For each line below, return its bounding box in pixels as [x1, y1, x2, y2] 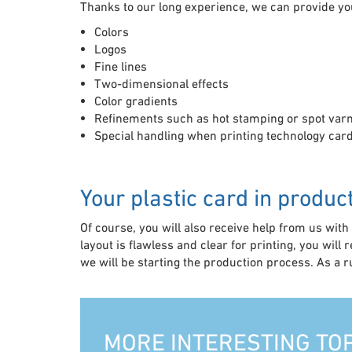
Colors [94, 24, 129, 38]
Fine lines [94, 58, 147, 73]
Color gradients [94, 93, 178, 108]
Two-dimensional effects [94, 75, 229, 90]
